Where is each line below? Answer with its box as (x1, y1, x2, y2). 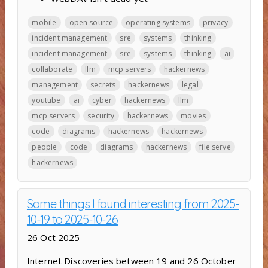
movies (181, 110, 206, 121)
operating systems (126, 17, 190, 28)
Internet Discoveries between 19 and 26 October (26, 254, 236, 267)
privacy (203, 17, 229, 28)
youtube (32, 95, 61, 105)
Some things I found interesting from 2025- (26, 196, 239, 211)
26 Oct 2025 (26, 231, 80, 243)
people (32, 141, 57, 152)
